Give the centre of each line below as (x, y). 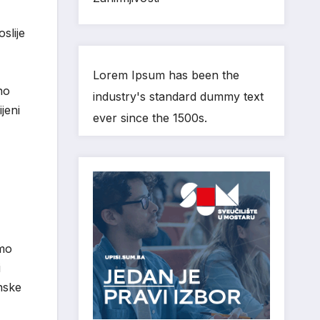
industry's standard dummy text (178, 96)
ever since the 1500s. (150, 118)
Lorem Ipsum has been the (166, 75)
